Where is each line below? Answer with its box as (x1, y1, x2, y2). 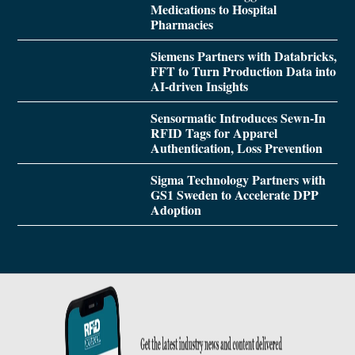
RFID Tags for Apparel (150, 124, 277, 143)
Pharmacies (150, 15, 213, 34)
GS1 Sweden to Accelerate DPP (150, 185, 319, 204)
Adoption (150, 200, 201, 219)
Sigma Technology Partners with (150, 170, 326, 189)
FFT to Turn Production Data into (150, 62, 336, 81)
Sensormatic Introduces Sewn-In (150, 109, 326, 128)
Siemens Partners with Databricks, (150, 47, 337, 66)
